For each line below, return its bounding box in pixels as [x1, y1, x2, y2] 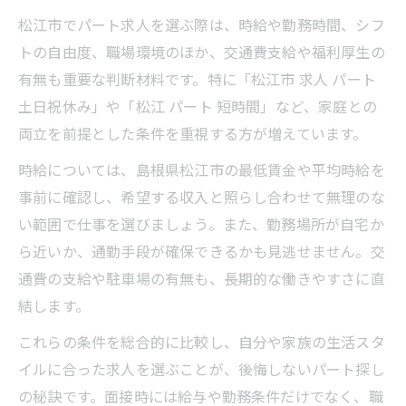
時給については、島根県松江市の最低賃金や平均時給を [18, 158, 385, 180]
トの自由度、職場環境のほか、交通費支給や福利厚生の [18, 40, 385, 63]
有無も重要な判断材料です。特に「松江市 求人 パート [18, 67, 377, 90]
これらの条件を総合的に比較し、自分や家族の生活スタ [18, 330, 385, 353]
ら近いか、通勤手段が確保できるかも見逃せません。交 [18, 239, 385, 262]
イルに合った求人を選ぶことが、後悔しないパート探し [18, 357, 385, 380]
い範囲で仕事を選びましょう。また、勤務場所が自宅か [18, 212, 384, 235]
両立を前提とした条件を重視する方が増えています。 [18, 121, 368, 144]
